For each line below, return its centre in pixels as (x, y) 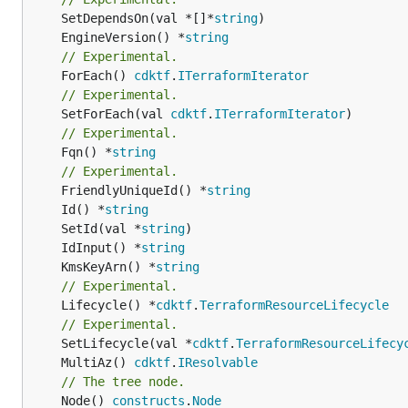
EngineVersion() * (123, 37)
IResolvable (218, 362)
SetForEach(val (116, 113)
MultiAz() (97, 362)
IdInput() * (101, 247)
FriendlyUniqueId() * (134, 190)
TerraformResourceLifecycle (294, 305)
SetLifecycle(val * (127, 343)
